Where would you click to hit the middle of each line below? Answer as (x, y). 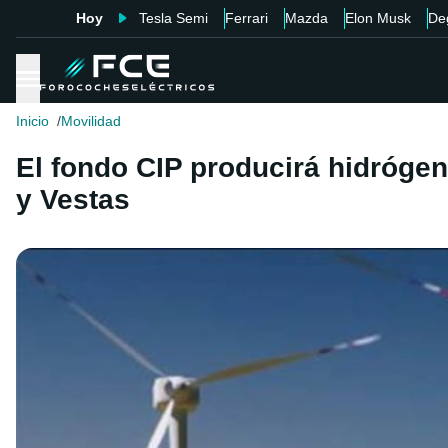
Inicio (32, 121)
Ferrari (246, 18)
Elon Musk (377, 18)
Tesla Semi (173, 18)
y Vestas (73, 200)
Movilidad (91, 121)
